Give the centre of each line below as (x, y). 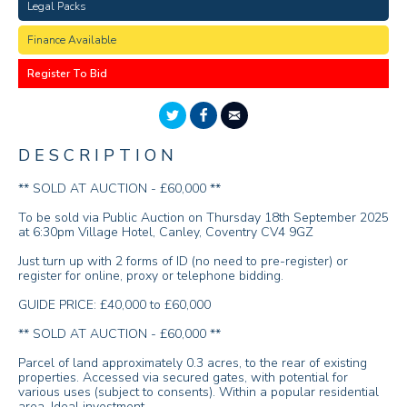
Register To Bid (67, 74)
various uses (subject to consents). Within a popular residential (199, 392)
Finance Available (72, 40)
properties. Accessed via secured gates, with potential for (183, 378)
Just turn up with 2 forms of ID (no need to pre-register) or (183, 262)
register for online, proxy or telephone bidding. (151, 276)
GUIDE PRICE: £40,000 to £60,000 (114, 305)
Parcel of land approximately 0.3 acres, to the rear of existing (193, 363)
